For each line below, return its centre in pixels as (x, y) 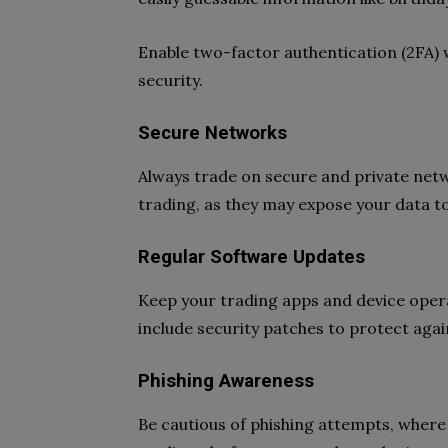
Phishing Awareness (226, 381)
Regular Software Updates (251, 257)
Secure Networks (212, 133)
